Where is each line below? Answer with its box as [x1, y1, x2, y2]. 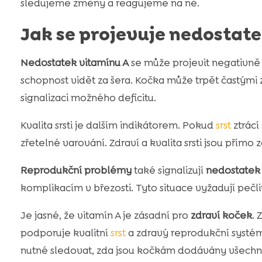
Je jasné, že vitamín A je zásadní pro [20, 209, 191, 222]
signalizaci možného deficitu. [20, 91, 156, 105]
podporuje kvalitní [20, 226, 111, 240]
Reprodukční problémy [20, 164, 132, 177]
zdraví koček [190, 209, 252, 222]
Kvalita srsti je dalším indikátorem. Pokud [20, 119, 216, 132]
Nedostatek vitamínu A [20, 56, 129, 70]
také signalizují [131, 164, 206, 177]
